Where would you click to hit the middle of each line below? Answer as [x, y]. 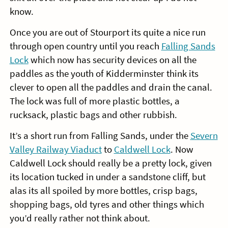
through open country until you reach [85, 46]
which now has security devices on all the [112, 60]
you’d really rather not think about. [80, 218]
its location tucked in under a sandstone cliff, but [107, 177]
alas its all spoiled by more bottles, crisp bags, [103, 191]
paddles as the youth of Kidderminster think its [104, 74]
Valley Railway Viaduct [55, 150]
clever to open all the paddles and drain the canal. [111, 88]
